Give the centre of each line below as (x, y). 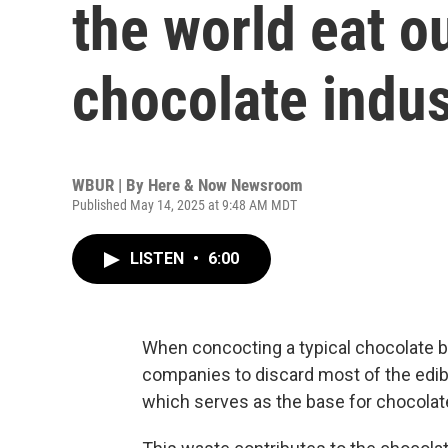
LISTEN (159, 258)
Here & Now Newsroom (225, 185)
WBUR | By (110, 185)
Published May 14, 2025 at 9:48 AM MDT (184, 205)
